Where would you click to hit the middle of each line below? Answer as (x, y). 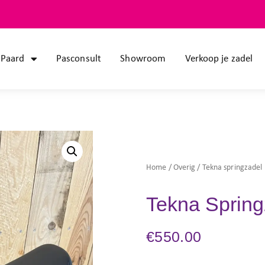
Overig (184, 167)
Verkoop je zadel (219, 59)
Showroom (143, 59)
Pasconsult (78, 59)
